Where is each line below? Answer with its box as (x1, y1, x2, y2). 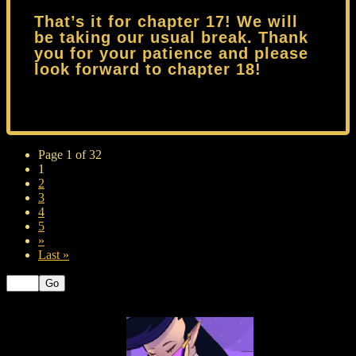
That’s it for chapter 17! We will (34, 12, 298, 30)
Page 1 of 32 (38, 147, 102, 161)
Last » (38, 247, 69, 261)
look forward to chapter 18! (34, 60, 261, 78)
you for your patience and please (34, 44, 308, 62)
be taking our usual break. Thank (34, 28, 308, 46)
